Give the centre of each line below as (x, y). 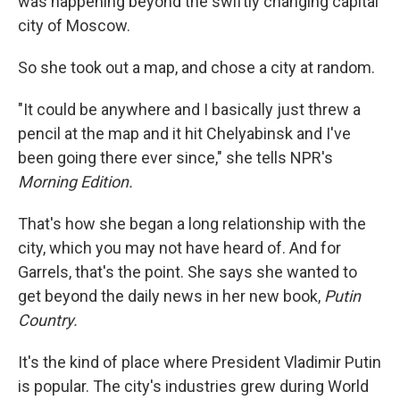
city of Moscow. (74, 25)
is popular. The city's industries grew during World (193, 386)
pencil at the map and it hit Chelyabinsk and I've (184, 133)
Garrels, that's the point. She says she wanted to (187, 272)
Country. (48, 320)
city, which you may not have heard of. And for (179, 248)
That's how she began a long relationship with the (192, 224)
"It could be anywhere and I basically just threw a (189, 109)
